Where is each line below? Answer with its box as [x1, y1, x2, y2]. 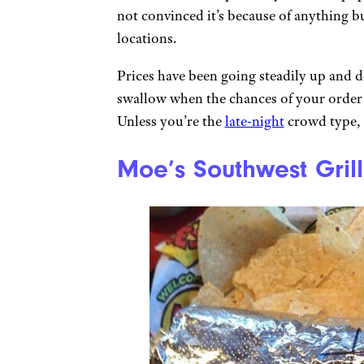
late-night [224, 111, 284, 130]
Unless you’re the [116, 111, 225, 130]
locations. [116, 28, 180, 47]
